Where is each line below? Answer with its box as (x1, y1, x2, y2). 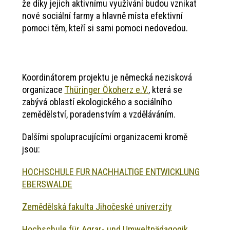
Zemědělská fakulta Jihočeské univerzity (22, 201, 172, 213)
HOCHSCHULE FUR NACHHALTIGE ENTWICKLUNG (22, 166, 200, 178)
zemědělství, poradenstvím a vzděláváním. (22, 109, 176, 120)
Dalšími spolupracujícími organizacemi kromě (22, 131, 189, 143)
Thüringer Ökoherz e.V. (64, 84, 148, 95)
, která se (148, 84, 182, 95)
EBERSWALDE (22, 179, 72, 190)
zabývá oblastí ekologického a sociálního (22, 97, 172, 108)
